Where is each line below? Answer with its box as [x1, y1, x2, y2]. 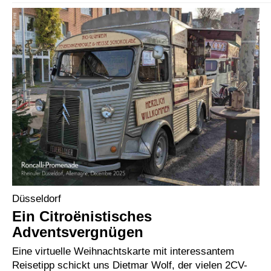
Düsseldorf [12, 192, 61, 204]
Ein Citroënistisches [12, 207, 152, 224]
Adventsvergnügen [12, 223, 143, 240]
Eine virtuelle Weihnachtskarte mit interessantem [12, 245, 234, 256]
